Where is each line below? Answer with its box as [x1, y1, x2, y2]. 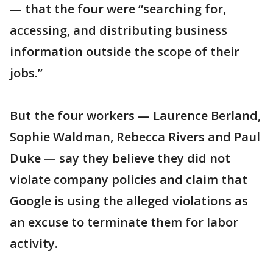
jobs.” [10, 65, 43, 81]
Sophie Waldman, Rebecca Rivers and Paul [10, 129, 260, 145]
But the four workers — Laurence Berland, [10, 107, 261, 124]
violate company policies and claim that [10, 171, 247, 188]
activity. [10, 235, 58, 252]
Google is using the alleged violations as [10, 193, 248, 209]
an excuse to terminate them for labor [10, 214, 238, 230]
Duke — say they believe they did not [10, 150, 230, 166]
